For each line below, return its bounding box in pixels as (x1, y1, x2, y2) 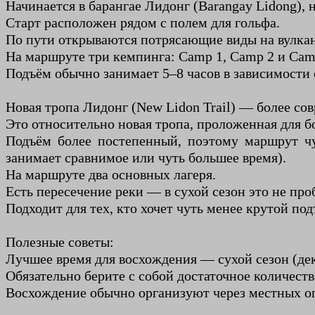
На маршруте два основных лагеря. (6, 167, 216, 183)
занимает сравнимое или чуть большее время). (6, 150, 286, 166)
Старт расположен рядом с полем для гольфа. (6, 15, 280, 31)
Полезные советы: (6, 234, 114, 250)
